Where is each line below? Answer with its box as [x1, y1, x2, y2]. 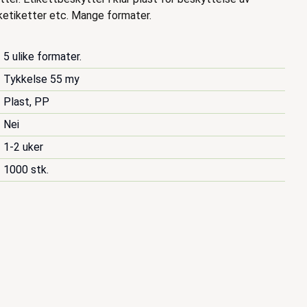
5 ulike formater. [3, 50, 82, 63]
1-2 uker [3, 140, 44, 153]
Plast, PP [3, 95, 50, 108]
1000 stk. [3, 163, 49, 176]
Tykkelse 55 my [3, 73, 80, 86]
